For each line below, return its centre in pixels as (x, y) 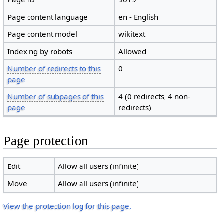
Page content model (42, 34)
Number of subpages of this (56, 96)
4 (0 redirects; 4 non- (154, 96)
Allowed (133, 51)
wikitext (132, 34)
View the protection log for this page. (67, 206)
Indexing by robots (40, 51)
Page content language (48, 17)
